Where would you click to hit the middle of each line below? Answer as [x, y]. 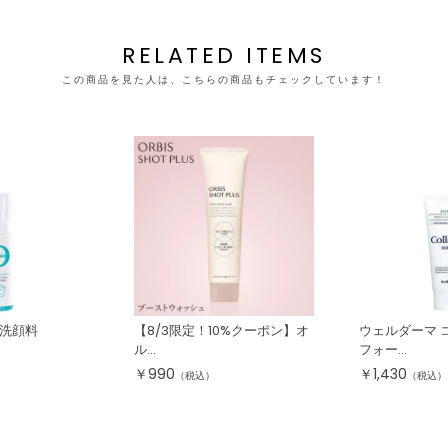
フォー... [383, 349]
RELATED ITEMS [224, 55]
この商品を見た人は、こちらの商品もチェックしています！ [224, 79]
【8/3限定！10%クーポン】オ [221, 330]
